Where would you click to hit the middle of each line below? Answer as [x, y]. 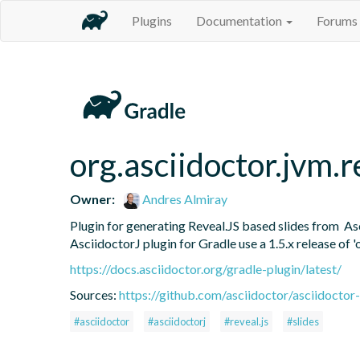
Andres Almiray [184, 198]
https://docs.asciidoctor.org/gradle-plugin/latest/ [206, 268]
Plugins [152, 20]
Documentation [240, 20]
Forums [337, 20]
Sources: [94, 294]
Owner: [92, 198]
